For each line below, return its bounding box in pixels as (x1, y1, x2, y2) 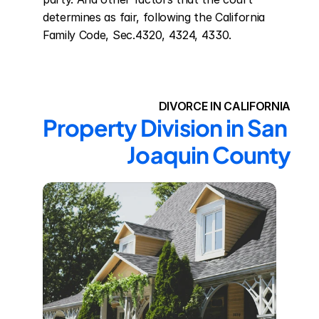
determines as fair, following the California (43, 10, 265, 24)
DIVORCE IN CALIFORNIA (158, 99, 291, 113)
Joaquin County (127, 140, 291, 169)
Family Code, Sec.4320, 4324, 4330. (43, 28, 232, 42)
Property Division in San (42, 113, 287, 142)
